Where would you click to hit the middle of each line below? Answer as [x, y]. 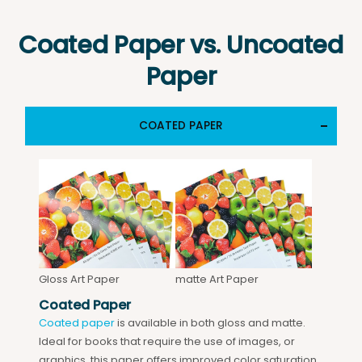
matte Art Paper [217, 280]
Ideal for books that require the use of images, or [166, 341]
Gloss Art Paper [79, 280]
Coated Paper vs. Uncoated [181, 45]
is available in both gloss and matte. [211, 322]
